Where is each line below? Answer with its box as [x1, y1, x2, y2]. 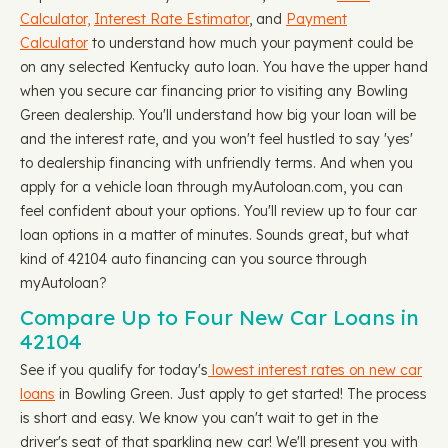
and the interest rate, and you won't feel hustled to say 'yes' [20, 130, 413, 148]
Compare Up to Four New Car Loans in [20, 304, 419, 330]
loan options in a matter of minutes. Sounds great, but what [20, 226, 409, 244]
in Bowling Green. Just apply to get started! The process [55, 385, 427, 403]
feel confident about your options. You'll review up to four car [20, 202, 417, 220]
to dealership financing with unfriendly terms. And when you [20, 154, 413, 172]
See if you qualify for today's [20, 361, 208, 379]
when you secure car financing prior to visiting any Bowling [20, 82, 408, 100]
